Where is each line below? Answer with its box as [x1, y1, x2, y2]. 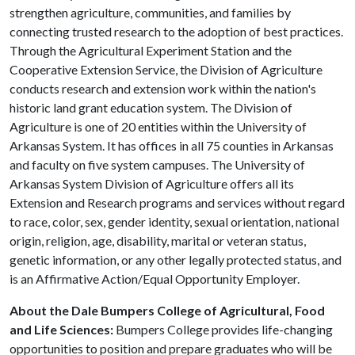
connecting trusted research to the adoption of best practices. [10, 24, 343, 39]
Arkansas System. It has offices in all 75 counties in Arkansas [10, 138, 334, 153]
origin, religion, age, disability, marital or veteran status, [10, 233, 306, 248]
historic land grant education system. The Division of [10, 100, 292, 115]
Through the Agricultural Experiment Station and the [10, 43, 292, 58]
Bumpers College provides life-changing [116, 322, 333, 337]
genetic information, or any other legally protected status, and [10, 252, 342, 267]
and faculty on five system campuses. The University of [10, 157, 305, 172]
